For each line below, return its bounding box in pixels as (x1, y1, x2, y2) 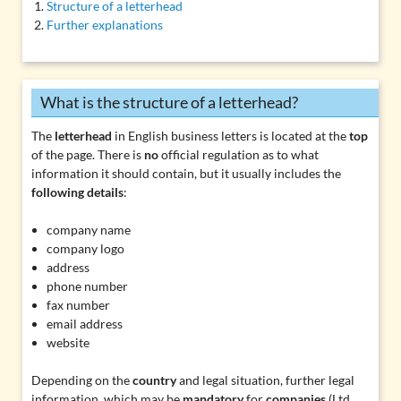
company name (47, 222, 132, 238)
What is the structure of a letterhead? (39, 91, 298, 112)
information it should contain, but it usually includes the (30, 166, 341, 182)
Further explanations (47, 16, 164, 32)
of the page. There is (30, 147, 144, 163)
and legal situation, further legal (175, 372, 354, 388)
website (47, 335, 90, 351)
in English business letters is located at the (111, 128, 349, 144)
